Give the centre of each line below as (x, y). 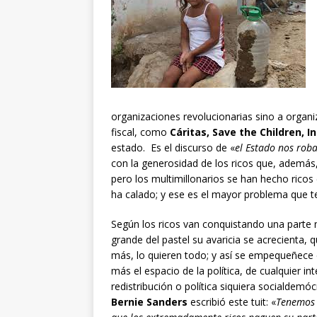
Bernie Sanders (149, 302)
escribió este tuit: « (232, 302)
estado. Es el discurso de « (173, 148)
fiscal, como (140, 132)
